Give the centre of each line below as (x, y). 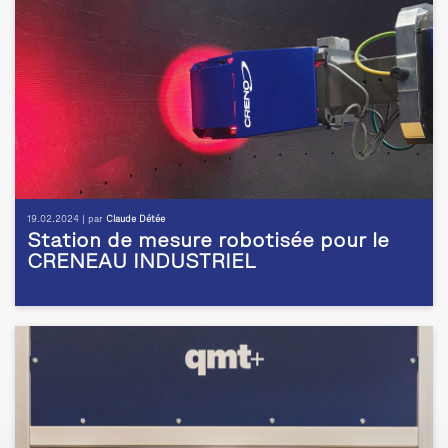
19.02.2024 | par (66, 220)
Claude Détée (135, 220)
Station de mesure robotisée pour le (208, 242)
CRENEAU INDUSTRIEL (141, 263)
